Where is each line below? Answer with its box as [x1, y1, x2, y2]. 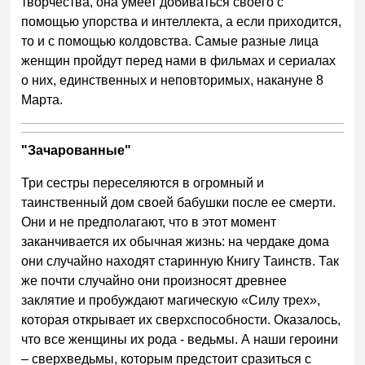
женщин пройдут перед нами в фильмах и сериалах [21, 54, 336, 68]
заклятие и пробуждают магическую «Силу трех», [21, 293, 321, 308]
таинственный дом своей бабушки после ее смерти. [21, 196, 336, 210]
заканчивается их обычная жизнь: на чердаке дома [21, 235, 330, 249]
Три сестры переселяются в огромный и [21, 176, 265, 191]
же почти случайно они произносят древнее [21, 274, 288, 288]
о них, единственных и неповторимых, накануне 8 [21, 73, 324, 88]
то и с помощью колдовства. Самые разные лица [21, 34, 319, 49]
